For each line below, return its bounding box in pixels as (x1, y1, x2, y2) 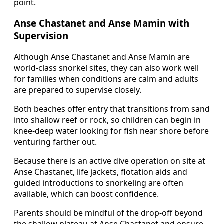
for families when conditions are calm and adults (14, 73, 198, 85)
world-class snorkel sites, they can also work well (14, 62, 199, 74)
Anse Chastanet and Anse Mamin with (14, 17, 189, 30)
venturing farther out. (14, 136, 97, 148)
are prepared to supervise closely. (14, 84, 141, 96)
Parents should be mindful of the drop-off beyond (14, 207, 203, 219)
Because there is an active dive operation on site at (14, 155, 205, 167)
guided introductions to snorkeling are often (14, 177, 183, 189)
